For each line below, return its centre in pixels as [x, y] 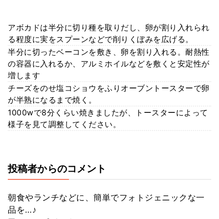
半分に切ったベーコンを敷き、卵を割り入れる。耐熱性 [109, 52]
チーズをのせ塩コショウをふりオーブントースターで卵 [109, 88]
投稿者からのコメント [57, 169]
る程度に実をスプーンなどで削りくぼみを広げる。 [101, 39]
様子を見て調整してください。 [64, 124]
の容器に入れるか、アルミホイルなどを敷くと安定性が [109, 64]
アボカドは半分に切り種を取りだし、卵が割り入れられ [109, 28]
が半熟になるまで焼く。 [52, 100]
